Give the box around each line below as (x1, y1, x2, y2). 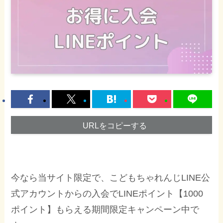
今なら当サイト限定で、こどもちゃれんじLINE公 (11, 172, 211, 183)
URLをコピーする (82, 120, 147, 130)
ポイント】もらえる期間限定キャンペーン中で (11, 204, 200, 215)
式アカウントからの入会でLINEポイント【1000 (11, 188, 204, 199)
